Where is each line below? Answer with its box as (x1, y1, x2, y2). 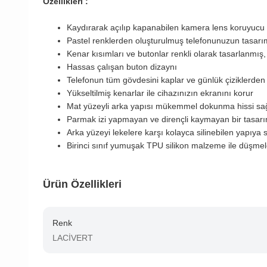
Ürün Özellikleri (43, 178, 122, 191)
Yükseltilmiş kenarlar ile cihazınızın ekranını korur (67, 88, 253, 98)
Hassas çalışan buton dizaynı (67, 62, 177, 72)
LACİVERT (52, 233, 93, 243)
